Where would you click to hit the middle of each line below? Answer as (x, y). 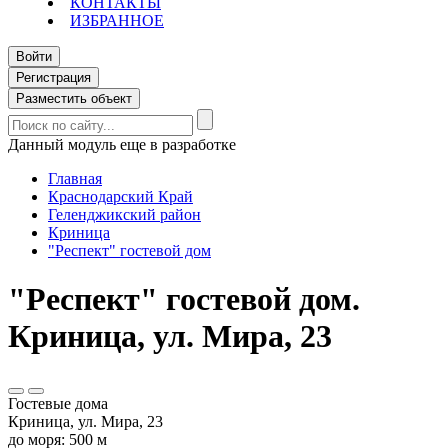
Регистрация (53, 77)
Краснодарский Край (120, 196)
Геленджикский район (124, 214)
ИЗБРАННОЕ (117, 20)
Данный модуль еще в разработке (122, 144)
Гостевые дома (58, 403)
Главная (75, 178)
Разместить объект (74, 98)
